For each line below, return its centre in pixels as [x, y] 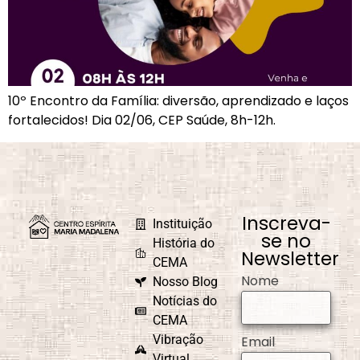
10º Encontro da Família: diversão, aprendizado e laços [178, 101]
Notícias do [185, 301]
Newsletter [290, 258]
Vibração [178, 339]
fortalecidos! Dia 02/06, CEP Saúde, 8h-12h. [142, 121]
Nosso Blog [186, 281]
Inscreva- [286, 223]
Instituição [183, 223]
